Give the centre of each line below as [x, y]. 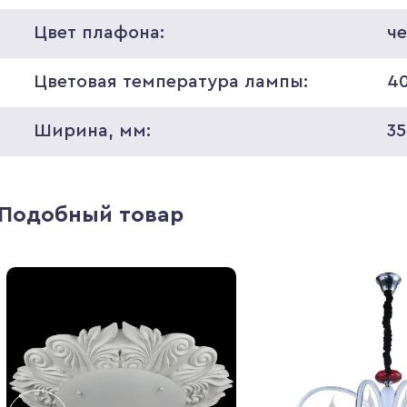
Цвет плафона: [99, 33]
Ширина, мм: [92, 131]
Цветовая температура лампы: [170, 82]
